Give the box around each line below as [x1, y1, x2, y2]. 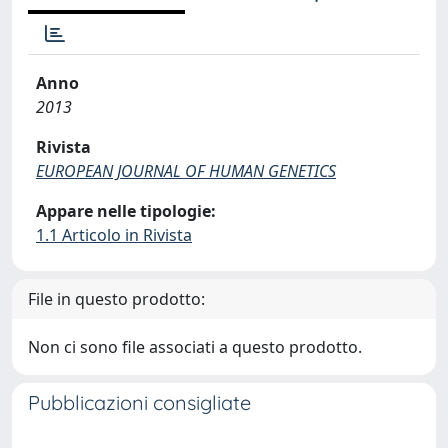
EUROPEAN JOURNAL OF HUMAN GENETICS [36, 160, 336, 182]
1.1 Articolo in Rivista [36, 224, 192, 246]
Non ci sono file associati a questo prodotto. [28, 336, 362, 358]
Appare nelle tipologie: [36, 200, 216, 222]
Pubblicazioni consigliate [28, 390, 251, 415]
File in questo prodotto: [28, 288, 205, 310]
